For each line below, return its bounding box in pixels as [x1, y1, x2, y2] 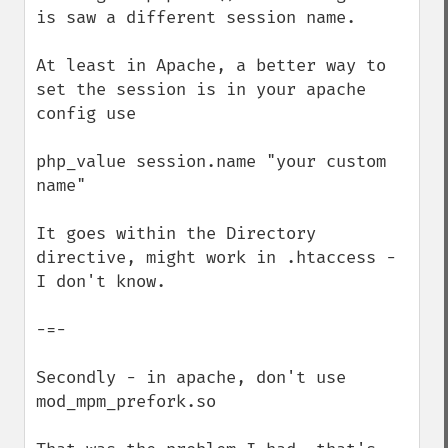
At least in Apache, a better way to [36, 55, 386, 76]
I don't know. [36, 271, 166, 292]
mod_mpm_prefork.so [36, 391, 216, 412]
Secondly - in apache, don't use [36, 367, 346, 388]
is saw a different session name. [36, 7, 356, 28]
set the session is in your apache [36, 79, 366, 100]
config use [36, 103, 136, 124]
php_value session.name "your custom [36, 151, 386, 172]
